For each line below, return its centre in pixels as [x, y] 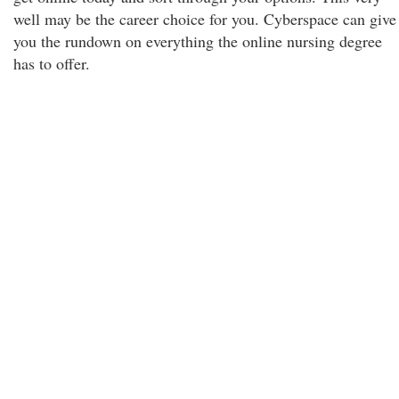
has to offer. [52, 63]
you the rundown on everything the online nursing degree [198, 41]
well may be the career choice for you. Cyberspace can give [205, 19]
